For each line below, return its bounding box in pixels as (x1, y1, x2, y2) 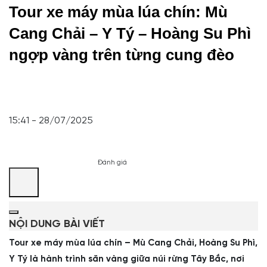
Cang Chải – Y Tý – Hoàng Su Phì (9, 24, 251, 42)
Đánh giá (98, 159, 127, 166)
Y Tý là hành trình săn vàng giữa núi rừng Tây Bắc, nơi (9, 254, 244, 264)
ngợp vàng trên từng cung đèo (9, 46, 234, 64)
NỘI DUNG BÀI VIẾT (9, 219, 105, 230)
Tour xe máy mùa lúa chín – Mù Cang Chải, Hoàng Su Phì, (9, 238, 257, 248)
